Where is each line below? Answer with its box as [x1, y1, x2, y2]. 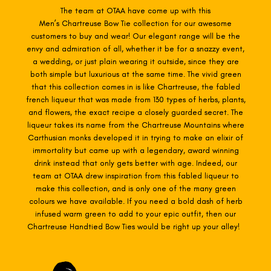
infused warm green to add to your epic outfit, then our [35, 209, 236, 218]
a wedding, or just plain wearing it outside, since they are [32, 56, 239, 66]
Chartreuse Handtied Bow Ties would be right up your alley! [27, 221, 244, 231]
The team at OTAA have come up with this [60, 5, 211, 15]
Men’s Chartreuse [39, 18, 104, 28]
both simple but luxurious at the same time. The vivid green [30, 69, 241, 79]
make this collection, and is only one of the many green [35, 183, 236, 193]
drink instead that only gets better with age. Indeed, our [34, 158, 237, 168]
